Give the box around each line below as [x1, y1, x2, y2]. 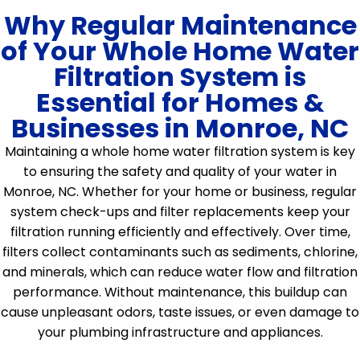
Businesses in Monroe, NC [11, 110, 349, 146]
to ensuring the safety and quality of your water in [23, 162, 337, 181]
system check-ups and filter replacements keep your [10, 202, 350, 221]
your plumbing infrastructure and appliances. [37, 323, 323, 342]
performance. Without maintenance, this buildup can [13, 283, 347, 301]
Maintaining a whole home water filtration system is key [5, 142, 355, 161]
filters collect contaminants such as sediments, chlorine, [2, 243, 358, 261]
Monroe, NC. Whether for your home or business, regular [3, 182, 357, 201]
